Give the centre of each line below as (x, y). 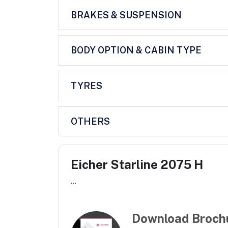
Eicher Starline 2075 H (137, 165)
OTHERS (90, 121)
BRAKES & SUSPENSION (126, 15)
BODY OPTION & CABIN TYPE (136, 50)
